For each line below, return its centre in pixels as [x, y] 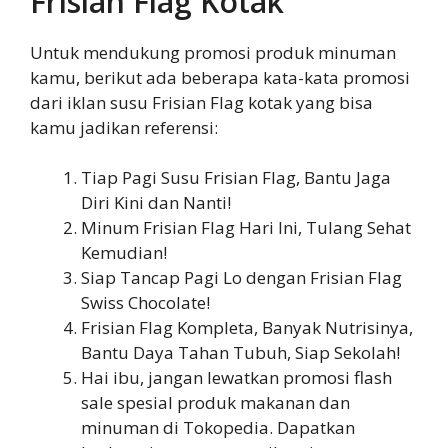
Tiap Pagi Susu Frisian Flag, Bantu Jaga [236, 177]
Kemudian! [124, 252]
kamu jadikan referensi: [124, 127]
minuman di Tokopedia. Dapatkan [218, 427]
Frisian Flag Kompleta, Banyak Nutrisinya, [247, 327]
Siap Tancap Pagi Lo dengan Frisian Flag [241, 277]
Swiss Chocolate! [145, 302]
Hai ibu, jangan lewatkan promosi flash [236, 377]
